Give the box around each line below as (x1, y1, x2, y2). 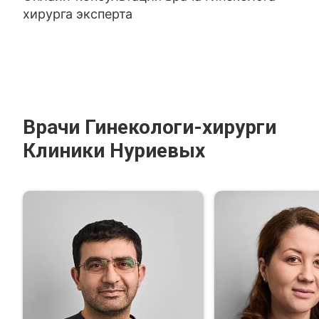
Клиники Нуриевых (23, 139, 206, 162)
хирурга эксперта (23, 6, 133, 21)
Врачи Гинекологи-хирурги (23, 115, 277, 139)
